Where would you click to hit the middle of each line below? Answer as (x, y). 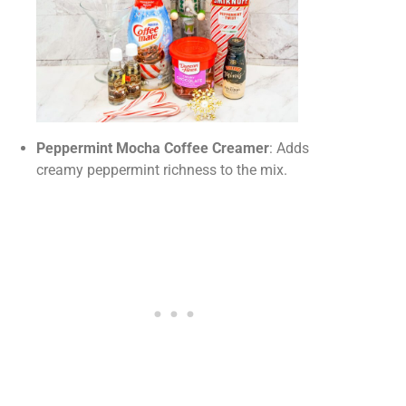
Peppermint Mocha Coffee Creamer (153, 148)
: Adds (289, 148)
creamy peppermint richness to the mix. (162, 169)
